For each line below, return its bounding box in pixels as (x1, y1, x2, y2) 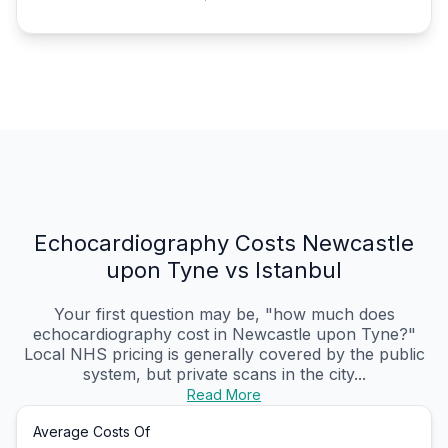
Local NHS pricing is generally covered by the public (23, 344, 425, 365)
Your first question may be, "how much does (53, 304, 395, 325)
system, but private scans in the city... (82, 364, 366, 385)
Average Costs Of (33, 423, 150, 441)
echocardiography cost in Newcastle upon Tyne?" (32, 324, 416, 345)
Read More (187, 386, 261, 404)
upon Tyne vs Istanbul (106, 257, 342, 284)
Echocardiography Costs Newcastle (34, 230, 414, 257)
